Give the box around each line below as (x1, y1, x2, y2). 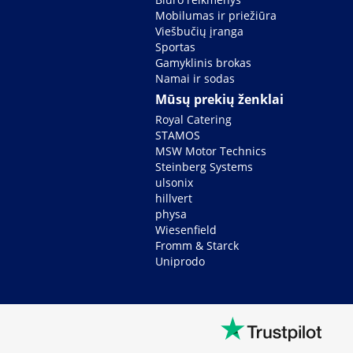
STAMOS (155, 128, 201, 143)
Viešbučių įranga (155, 24, 244, 39)
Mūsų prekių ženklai (155, 91, 284, 109)
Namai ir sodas (155, 71, 236, 87)
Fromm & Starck (155, 238, 240, 254)
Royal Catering (155, 112, 232, 128)
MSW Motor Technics (155, 143, 267, 159)
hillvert (155, 191, 193, 206)
